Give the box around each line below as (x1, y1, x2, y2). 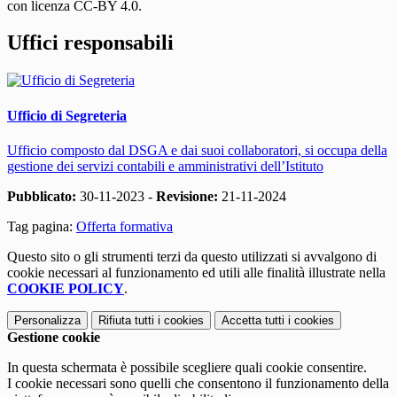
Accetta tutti (222, 313, 284, 327)
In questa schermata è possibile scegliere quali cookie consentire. (7, 359, 367, 375)
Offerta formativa (76, 218, 173, 234)
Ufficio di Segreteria (7, 107, 127, 123)
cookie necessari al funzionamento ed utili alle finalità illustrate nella (7, 264, 385, 280)
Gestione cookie (7, 329, 100, 345)
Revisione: (156, 188, 218, 204)
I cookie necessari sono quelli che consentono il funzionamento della (7, 375, 389, 391)
